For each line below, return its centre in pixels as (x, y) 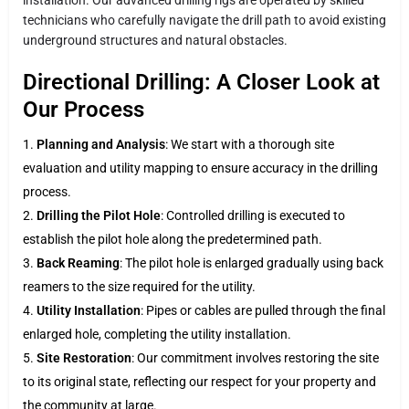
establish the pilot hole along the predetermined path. (173, 239)
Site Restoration (84, 357)
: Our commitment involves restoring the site (255, 357)
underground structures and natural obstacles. (155, 40)
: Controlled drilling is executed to (253, 215)
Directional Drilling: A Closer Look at (201, 82)
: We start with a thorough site (250, 144)
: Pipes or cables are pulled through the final (263, 310)
